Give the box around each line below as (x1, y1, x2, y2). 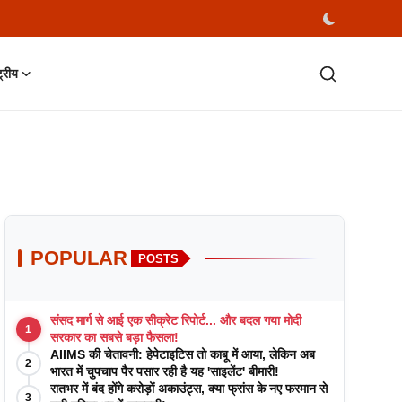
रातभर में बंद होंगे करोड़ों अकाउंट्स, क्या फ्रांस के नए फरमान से (49, 381, 328, 396)
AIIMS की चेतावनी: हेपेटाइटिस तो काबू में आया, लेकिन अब (49, 347, 315, 362)
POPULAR (30, 247, 127, 269)
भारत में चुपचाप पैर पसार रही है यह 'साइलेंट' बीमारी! (49, 364, 279, 379)
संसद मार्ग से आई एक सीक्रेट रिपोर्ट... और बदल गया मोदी (49, 313, 301, 328)
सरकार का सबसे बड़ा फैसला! (49, 330, 179, 345)
